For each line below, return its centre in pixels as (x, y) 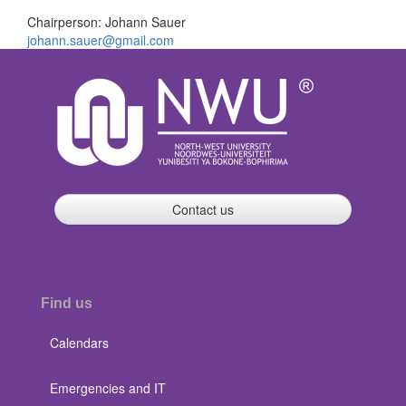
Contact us (203, 210)
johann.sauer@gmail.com (101, 40)
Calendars (79, 343)
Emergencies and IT (108, 388)
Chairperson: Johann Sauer (106, 22)
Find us (67, 304)
